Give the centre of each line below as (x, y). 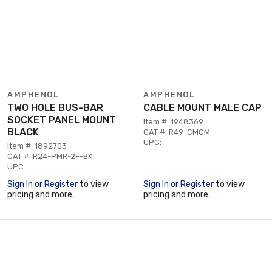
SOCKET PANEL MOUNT (62, 120)
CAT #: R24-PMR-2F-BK (50, 156)
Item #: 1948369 (173, 122)
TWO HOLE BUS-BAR (55, 108)
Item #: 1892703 (37, 146)
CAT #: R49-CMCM (177, 132)
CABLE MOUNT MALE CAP (202, 108)
